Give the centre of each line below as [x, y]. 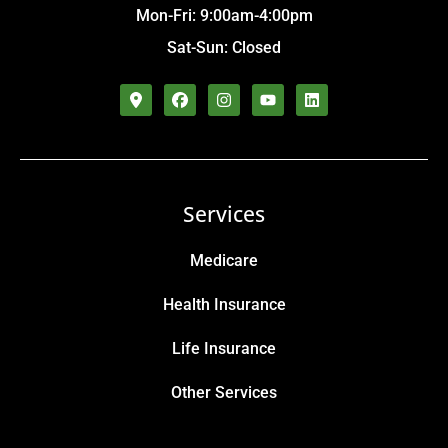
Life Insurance [224, 349]
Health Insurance [224, 305]
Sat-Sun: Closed [224, 48]
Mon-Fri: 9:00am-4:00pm [224, 16]
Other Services [224, 393]
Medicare [224, 261]
